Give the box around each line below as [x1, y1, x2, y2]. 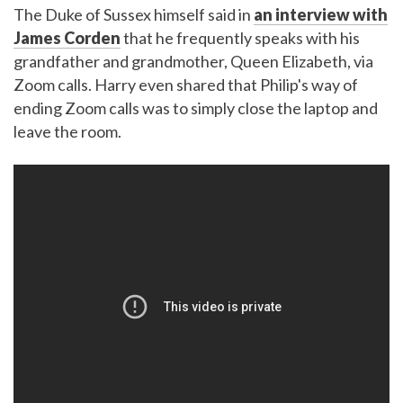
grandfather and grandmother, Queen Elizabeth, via [13, 51, 373, 72]
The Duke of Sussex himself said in [13, 4, 254, 25]
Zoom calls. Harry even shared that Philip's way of [13, 75, 358, 95]
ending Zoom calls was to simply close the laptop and [13, 98, 378, 119]
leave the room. [13, 121, 121, 142]
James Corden [13, 28, 121, 49]
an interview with [254, 4, 388, 25]
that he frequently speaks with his [121, 28, 360, 49]
